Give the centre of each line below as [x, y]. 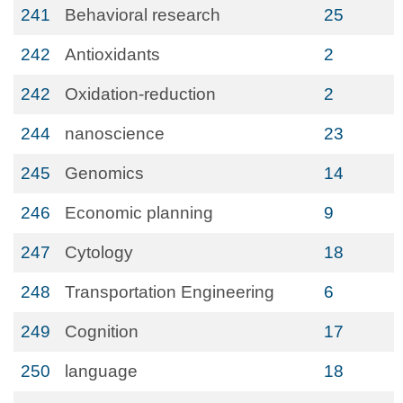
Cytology [99, 252]
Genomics [104, 173]
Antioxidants [112, 54]
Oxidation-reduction [140, 94]
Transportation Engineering [170, 292]
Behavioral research [143, 15]
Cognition [102, 331]
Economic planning [139, 213]
